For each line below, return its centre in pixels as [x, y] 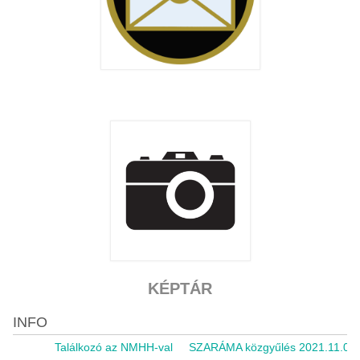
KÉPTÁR [180, 288]
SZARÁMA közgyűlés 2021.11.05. [268, 347]
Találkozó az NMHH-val [108, 347]
